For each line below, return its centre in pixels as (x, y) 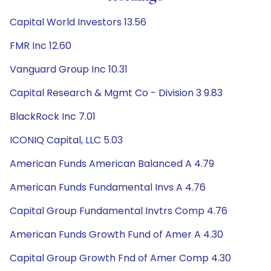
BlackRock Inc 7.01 (53, 116)
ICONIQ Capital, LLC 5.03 (66, 140)
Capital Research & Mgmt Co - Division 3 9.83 (116, 93)
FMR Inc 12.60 (41, 46)
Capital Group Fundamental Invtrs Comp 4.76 (119, 211)
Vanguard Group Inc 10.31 (69, 69)
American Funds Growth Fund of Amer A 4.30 (116, 234)
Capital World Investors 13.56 (78, 22)
